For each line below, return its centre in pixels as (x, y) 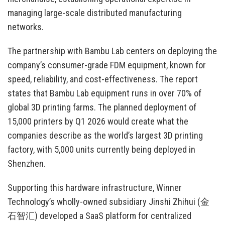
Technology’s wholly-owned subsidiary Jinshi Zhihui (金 (108, 202)
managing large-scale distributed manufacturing (95, 13)
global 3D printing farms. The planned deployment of (102, 107)
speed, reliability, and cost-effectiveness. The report (103, 79)
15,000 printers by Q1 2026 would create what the (98, 122)
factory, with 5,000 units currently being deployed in (101, 150)
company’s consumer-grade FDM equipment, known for (107, 65)
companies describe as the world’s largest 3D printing (105, 136)
